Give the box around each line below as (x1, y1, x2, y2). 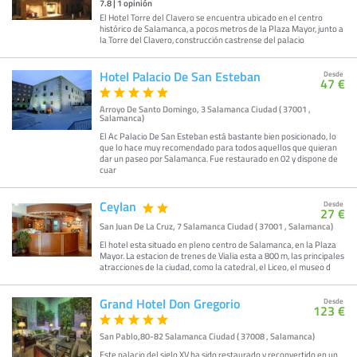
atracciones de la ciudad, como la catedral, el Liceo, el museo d (100, 261, 331, 273)
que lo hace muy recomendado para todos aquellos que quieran (100, 141, 337, 153)
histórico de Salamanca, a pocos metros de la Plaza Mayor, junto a (100, 22, 343, 34)
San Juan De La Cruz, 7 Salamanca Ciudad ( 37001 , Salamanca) (100, 220, 333, 233)
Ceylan (100, 197, 136, 215)
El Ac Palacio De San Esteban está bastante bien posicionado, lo (100, 130, 336, 142)
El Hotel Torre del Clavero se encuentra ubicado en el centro (100, 11, 323, 23)
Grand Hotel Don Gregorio (100, 294, 240, 312)
